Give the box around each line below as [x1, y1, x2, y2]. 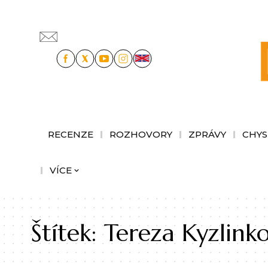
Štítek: [31, 217, 104, 248]
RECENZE [48, 128, 93, 140]
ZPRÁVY [188, 128, 226, 140]
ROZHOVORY [109, 128, 172, 140]
